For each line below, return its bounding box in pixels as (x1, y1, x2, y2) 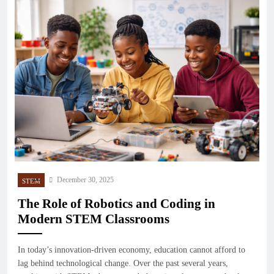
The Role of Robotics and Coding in (18, 196, 215, 212)
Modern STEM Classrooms (18, 212, 169, 227)
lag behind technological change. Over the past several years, (18, 259, 228, 268)
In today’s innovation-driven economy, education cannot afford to (18, 245, 245, 255)
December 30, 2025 (57, 176, 114, 185)
